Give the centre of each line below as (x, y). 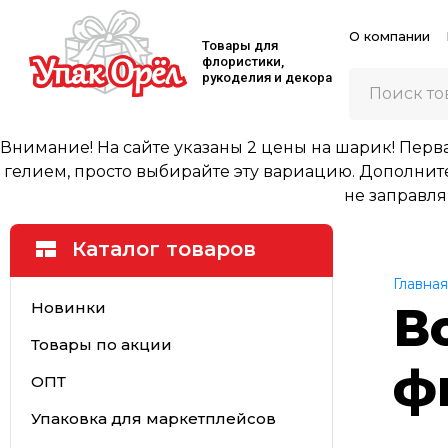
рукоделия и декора (267, 77)
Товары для (240, 45)
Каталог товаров (164, 249)
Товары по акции (101, 344)
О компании (389, 36)
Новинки (68, 307)
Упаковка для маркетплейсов (153, 418)
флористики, (243, 61)
